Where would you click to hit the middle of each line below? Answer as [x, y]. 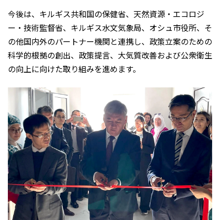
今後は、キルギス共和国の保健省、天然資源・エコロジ [106, 14]
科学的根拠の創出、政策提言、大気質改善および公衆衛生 [110, 55]
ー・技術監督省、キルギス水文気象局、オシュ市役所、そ [110, 28]
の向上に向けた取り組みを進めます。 [74, 69]
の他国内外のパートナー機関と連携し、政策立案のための [110, 41]
